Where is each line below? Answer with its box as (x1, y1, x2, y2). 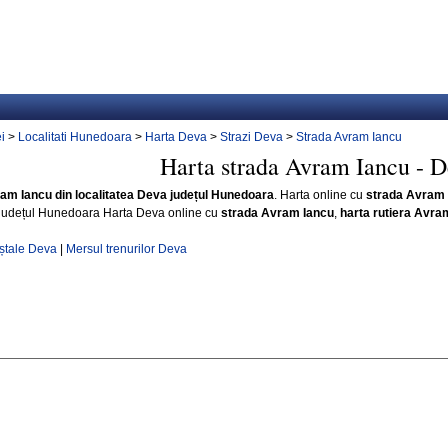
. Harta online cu (274, 188, 366, 202)
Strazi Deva (220, 130, 283, 144)
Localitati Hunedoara (18, 130, 132, 144)
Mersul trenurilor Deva (66, 242, 187, 256)
